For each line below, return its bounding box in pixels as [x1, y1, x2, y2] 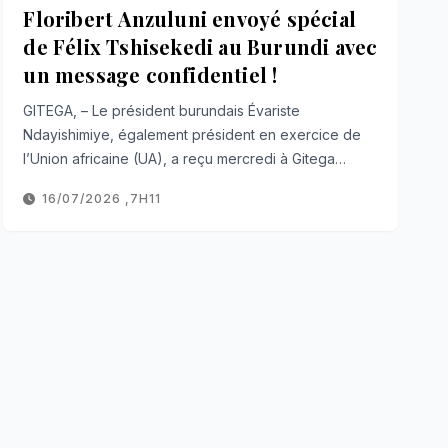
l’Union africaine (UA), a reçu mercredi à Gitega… [23, 149, 347, 167]
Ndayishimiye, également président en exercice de [23, 125, 362, 143]
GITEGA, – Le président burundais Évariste [23, 101, 301, 119]
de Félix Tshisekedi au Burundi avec [23, 32, 378, 60]
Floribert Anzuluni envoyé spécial [23, 4, 356, 32]
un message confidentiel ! [23, 60, 278, 88]
